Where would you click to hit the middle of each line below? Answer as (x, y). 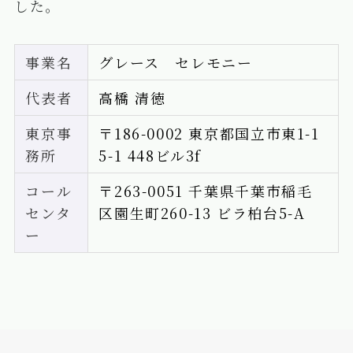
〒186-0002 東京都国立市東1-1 (209, 134)
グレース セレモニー (176, 63)
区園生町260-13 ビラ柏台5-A (202, 213)
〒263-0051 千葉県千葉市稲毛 (206, 191)
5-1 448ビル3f (150, 156)
